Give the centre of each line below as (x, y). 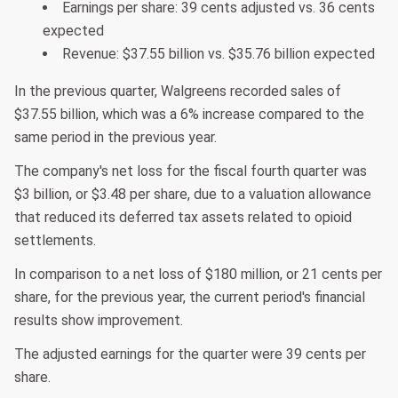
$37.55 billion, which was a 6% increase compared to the (189, 115)
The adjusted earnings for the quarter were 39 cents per (190, 354)
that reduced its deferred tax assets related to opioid (183, 218)
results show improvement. (99, 321)
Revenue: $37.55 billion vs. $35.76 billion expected (219, 54)
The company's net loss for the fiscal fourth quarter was (191, 171)
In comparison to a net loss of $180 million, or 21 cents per (198, 275)
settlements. (55, 241)
